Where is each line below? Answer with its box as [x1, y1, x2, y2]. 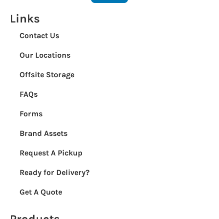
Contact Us [20, 31, 59, 40]
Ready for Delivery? [20, 168, 89, 177]
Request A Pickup [20, 148, 83, 157]
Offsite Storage [20, 70, 74, 79]
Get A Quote [20, 187, 62, 197]
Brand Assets [20, 129, 67, 138]
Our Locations [20, 50, 70, 60]
